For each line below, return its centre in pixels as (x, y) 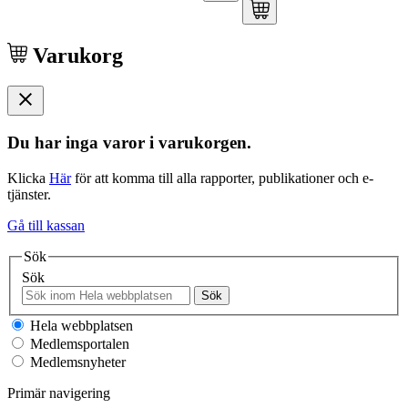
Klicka (28, 178)
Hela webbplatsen (80, 326)
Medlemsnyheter (76, 362)
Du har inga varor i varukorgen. (129, 143)
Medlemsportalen (78, 344)
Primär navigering (59, 393)
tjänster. (29, 194)
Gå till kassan (46, 225)
